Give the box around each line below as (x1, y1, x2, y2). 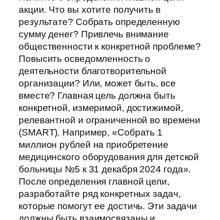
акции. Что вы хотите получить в (19, 4, 161, 15)
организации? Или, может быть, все (19, 78, 176, 89)
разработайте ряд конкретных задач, (19, 189, 181, 199)
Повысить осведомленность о (19, 54, 151, 64)
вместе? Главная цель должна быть (19, 90, 175, 101)
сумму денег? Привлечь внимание (19, 29, 169, 40)
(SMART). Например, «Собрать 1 (19, 127, 163, 138)
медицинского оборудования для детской (19, 152, 199, 163)
